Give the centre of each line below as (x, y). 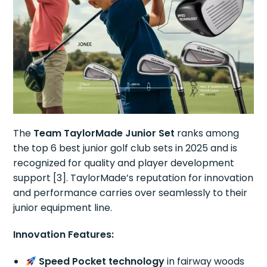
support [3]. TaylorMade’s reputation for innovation (133, 178)
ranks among (207, 133)
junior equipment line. (63, 208)
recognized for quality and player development (124, 163)
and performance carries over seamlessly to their (131, 193)
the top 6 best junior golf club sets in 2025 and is (125, 148)
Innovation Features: (64, 235)
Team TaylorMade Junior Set (104, 133)
